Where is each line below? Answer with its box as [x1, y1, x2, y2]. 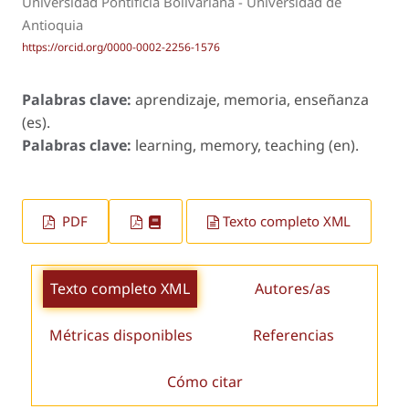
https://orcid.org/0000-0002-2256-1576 [22, 39, 220, 56]
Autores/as [255, 278, 331, 299]
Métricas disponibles [49, 324, 194, 345]
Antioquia [22, 16, 83, 35]
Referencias [253, 324, 335, 345]
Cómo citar [166, 371, 243, 392]
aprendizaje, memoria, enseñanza [135, 89, 369, 110]
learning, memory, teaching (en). [135, 135, 359, 156]
